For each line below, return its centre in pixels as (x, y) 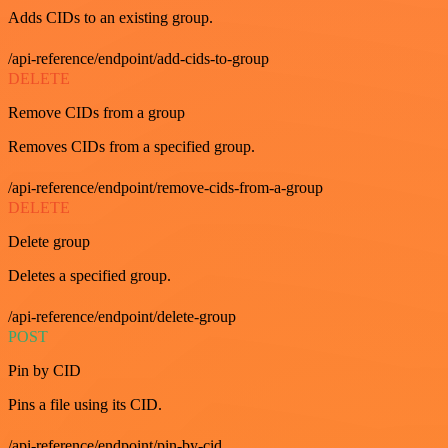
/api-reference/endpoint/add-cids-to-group (138, 58)
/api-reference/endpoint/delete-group (122, 316)
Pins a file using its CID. (85, 404)
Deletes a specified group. (89, 275)
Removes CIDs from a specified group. (131, 146)
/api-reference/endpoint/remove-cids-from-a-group (165, 187)
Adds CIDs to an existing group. (110, 17)
